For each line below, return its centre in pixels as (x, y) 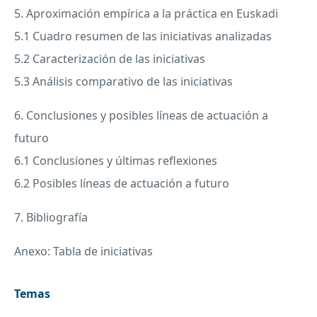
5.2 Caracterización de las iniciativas (110, 58)
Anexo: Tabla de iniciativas (83, 251)
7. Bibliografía (51, 217)
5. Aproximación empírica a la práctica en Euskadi (146, 13)
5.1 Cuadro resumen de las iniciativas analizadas (143, 36)
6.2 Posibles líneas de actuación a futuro (122, 183)
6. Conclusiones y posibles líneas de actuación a (141, 115)
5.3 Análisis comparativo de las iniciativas (123, 81)
